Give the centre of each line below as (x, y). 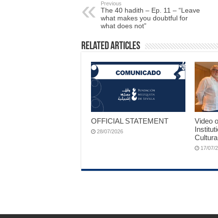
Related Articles (111, 47)
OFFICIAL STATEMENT (130, 121)
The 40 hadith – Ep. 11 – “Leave (150, 10)
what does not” (124, 26)
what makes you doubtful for (144, 18)
